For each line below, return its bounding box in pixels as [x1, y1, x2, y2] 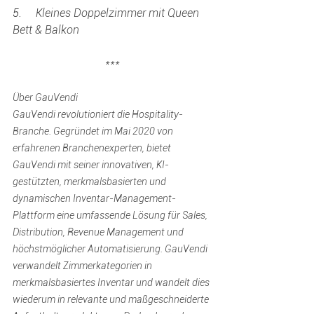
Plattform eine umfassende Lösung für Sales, [13, 210, 210, 221]
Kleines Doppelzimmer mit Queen [36, 6, 202, 20]
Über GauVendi [13, 92, 78, 103]
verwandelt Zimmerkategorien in [13, 260, 154, 271]
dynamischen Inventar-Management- [13, 193, 176, 204]
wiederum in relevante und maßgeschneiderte [13, 294, 211, 305]
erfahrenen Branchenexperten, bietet [13, 142, 173, 153]
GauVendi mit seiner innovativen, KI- [13, 159, 169, 170]
